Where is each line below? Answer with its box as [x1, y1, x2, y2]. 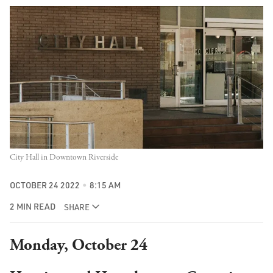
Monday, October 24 [10, 235, 147, 257]
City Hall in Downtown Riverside [10, 152, 118, 163]
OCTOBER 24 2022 [10, 179, 80, 190]
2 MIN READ [10, 201, 55, 212]
